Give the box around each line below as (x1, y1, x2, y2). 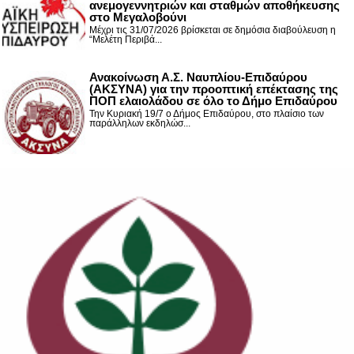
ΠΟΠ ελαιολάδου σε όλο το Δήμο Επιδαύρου (89, 93, 337, 107)
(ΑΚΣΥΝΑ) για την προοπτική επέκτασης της (89, 81, 338, 96)
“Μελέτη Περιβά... (89, 33, 162, 45)
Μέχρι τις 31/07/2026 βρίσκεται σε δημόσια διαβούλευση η (89, 24, 336, 36)
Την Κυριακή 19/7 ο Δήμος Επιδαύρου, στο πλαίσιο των (89, 107, 324, 119)
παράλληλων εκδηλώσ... (89, 117, 190, 129)
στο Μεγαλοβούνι (89, 9, 186, 24)
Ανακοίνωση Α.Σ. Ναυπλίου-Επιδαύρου (89, 70, 307, 84)
